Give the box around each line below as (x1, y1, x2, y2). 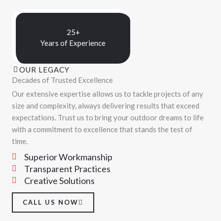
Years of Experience (40, 38, 106, 48)
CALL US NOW (23, 198, 78, 207)
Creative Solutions (24, 175, 95, 186)
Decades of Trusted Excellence (12, 75, 113, 85)
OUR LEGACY (19, 65, 70, 74)
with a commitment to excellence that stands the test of (12, 125, 192, 134)
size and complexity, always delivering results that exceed (12, 101, 199, 110)
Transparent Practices (24, 163, 110, 175)
